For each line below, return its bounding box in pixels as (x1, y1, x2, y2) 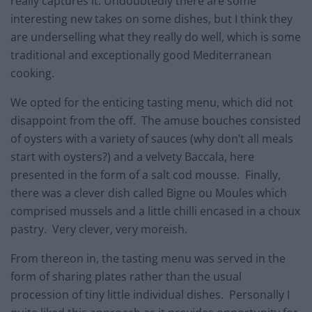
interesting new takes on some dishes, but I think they (10, 11, 292, 27)
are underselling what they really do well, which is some (10, 29, 301, 45)
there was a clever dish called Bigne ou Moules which (10, 185, 287, 201)
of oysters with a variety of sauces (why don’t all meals (10, 131, 293, 147)
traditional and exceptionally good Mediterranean (10, 47, 272, 63)
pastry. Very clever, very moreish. (10, 221, 187, 237)
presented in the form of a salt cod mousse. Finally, (10, 167, 281, 183)
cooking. (10, 65, 54, 81)
